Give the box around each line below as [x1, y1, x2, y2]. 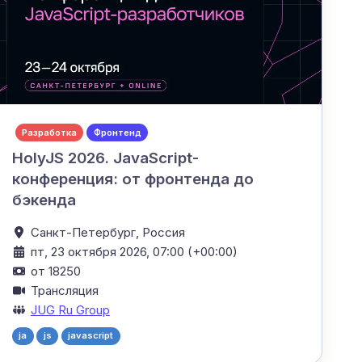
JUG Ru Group [30, 301, 110, 318]
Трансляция [30, 282, 99, 298]
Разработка [21, 126, 77, 138]
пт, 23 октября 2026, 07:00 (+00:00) [30, 243, 238, 259]
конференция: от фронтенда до [11, 169, 254, 188]
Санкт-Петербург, [30, 224, 142, 240]
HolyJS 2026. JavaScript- [11, 148, 199, 167]
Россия [141, 224, 185, 240]
